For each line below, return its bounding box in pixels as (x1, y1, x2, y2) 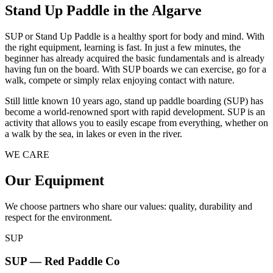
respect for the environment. (5, 211, 112, 222)
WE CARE (5, 149, 49, 160)
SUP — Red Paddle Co (5, 255, 120, 268)
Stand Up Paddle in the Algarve (5, 2, 202, 18)
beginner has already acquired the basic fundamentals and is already (5, 52, 264, 63)
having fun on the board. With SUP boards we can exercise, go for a (5, 63, 266, 74)
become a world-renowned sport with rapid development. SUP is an (5, 106, 265, 117)
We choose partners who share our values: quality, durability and (5, 200, 252, 211)
